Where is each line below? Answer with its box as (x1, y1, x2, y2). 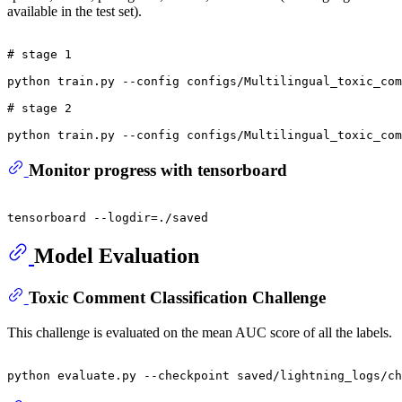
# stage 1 (7, 48, 72, 62)
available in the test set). (7, 4, 142, 20)
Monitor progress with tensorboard (28, 160, 287, 179)
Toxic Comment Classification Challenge (28, 288, 326, 308)
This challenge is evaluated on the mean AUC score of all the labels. (7, 324, 392, 340)
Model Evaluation (34, 244, 199, 268)
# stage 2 (7, 101, 72, 116)
